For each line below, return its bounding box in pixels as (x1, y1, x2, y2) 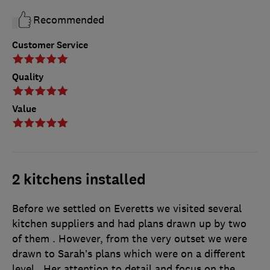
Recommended (33, 13, 104, 27)
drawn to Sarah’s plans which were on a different (12, 247, 245, 261)
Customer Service (12, 39, 88, 52)
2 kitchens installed (12, 170, 146, 190)
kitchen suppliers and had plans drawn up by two (12, 217, 246, 231)
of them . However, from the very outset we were (12, 232, 247, 246)
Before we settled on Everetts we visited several (12, 202, 242, 216)
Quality (12, 71, 44, 84)
